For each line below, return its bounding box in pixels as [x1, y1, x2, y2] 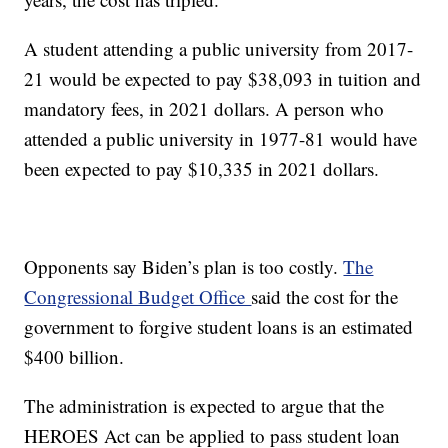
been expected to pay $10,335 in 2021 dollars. [24, 156, 380, 182]
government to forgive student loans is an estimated [24, 314, 414, 340]
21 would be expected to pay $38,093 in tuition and [24, 66, 422, 92]
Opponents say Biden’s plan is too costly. [24, 254, 344, 280]
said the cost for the [251, 284, 399, 310]
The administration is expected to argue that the [24, 393, 385, 419]
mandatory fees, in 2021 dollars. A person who [24, 96, 385, 122]
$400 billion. [24, 344, 125, 370]
